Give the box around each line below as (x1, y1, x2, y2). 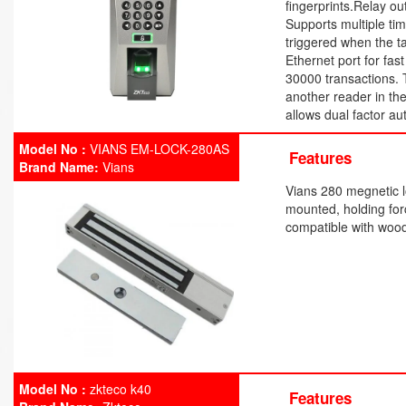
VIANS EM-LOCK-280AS (86, 140, 229, 158)
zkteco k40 (86, 380, 151, 398)
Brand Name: (19, 158, 99, 176)
